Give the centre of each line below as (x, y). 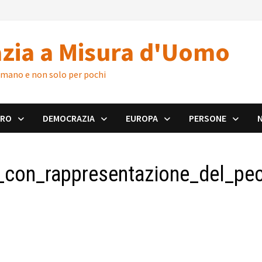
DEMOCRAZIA (69, 118)
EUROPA (142, 118)
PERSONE (208, 118)
